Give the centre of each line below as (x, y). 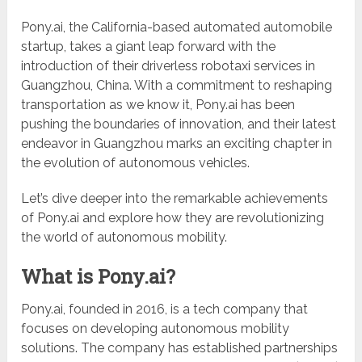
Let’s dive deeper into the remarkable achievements (175, 199)
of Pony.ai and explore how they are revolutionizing (173, 218)
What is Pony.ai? (101, 277)
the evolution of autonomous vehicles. (137, 163)
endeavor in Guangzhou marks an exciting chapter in (177, 144)
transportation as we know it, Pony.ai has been (158, 105)
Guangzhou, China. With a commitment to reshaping (177, 86)
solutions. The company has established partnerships (180, 348)
